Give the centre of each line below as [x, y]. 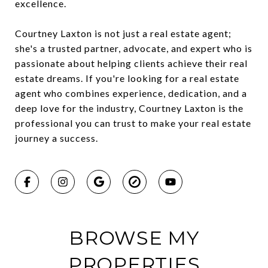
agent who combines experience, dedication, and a [131, 93]
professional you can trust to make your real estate [133, 123]
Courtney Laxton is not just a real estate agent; [123, 33]
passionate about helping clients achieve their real [131, 63]
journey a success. [57, 138]
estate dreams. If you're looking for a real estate [127, 78]
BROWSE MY [134, 237]
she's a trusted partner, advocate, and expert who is [134, 48]
